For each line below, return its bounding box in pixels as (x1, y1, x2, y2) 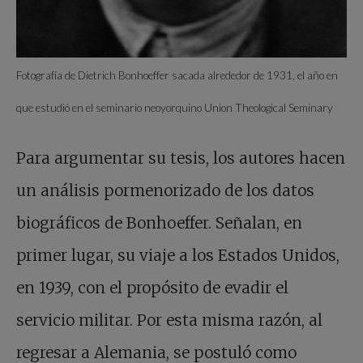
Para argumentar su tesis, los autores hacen (16, 148, 345, 169)
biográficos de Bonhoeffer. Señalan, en (16, 213, 302, 233)
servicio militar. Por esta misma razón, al (16, 310, 322, 331)
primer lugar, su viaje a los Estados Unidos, (16, 246, 340, 266)
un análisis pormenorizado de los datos (16, 181, 314, 201)
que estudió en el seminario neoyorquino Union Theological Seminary (16, 101, 333, 115)
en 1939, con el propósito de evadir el (16, 278, 288, 298)
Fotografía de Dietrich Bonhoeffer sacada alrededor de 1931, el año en (16, 69, 338, 83)
